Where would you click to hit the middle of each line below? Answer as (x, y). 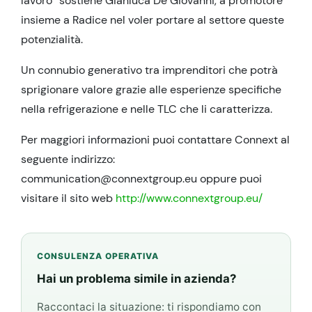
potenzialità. (52, 39)
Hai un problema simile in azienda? (137, 278)
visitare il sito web (68, 198)
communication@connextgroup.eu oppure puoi (141, 179)
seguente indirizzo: (68, 159)
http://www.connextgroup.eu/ (189, 198)
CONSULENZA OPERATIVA (98, 256)
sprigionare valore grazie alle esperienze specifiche (151, 89)
